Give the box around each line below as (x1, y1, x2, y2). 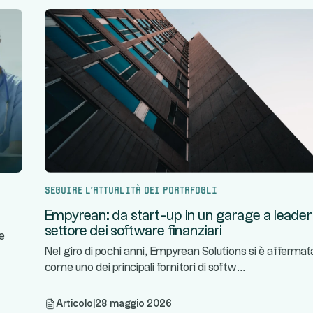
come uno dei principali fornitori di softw (45, 263, 237, 273)
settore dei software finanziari (45, 224, 221, 238)
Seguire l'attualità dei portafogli (45, 184, 217, 194)
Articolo (56, 299, 93, 309)
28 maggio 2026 (95, 299, 172, 309)
